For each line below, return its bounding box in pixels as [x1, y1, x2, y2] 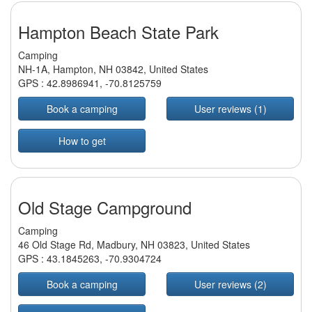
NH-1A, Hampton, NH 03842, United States [18, 62, 208, 77]
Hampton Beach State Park [18, 19, 219, 45]
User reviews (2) [194, 277, 267, 292]
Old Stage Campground [18, 195, 192, 220]
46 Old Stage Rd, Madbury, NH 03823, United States [18, 237, 250, 252]
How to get [58, 134, 106, 148]
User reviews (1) [194, 102, 267, 116]
